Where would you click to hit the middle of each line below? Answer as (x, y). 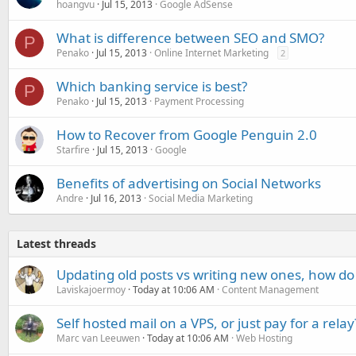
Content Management (270, 289)
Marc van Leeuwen (98, 338)
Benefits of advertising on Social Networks (189, 183)
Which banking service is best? (152, 86)
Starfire (73, 149)
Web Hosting (264, 338)
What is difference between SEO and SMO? (190, 37)
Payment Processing (199, 101)
